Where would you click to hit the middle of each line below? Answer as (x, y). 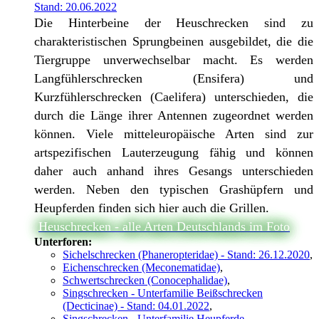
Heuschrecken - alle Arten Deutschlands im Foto (164, 227)
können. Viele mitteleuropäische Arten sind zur (174, 134)
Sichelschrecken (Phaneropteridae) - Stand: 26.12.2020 (186, 255)
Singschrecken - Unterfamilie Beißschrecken (163, 293)
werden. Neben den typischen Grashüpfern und (174, 190)
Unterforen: (63, 242)
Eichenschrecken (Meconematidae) (141, 268)
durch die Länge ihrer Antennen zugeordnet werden (174, 116)
